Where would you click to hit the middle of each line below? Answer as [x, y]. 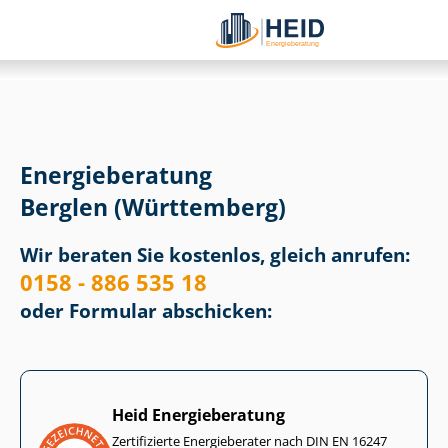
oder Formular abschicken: [146, 311]
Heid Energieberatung [198, 415]
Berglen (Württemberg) [153, 207]
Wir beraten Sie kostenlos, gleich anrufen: [215, 255]
